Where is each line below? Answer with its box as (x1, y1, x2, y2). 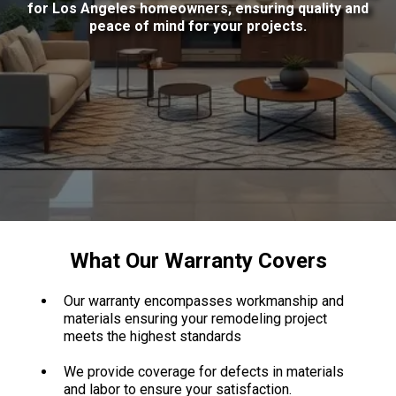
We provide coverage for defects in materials (64, 363, 344, 380)
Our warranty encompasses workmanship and (64, 293, 344, 309)
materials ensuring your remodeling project (64, 310, 327, 327)
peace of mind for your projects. (89, 18, 307, 34)
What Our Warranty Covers (69, 248, 327, 273)
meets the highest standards (64, 328, 241, 345)
